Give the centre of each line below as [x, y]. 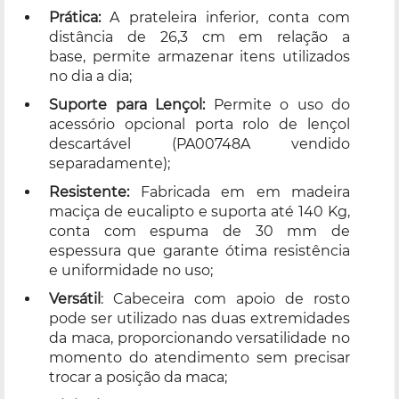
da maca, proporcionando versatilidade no [199, 338]
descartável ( [113, 143]
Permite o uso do [277, 104]
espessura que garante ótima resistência [199, 250]
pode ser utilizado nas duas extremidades [199, 318]
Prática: [75, 17]
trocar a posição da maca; [138, 377]
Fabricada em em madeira [240, 191]
